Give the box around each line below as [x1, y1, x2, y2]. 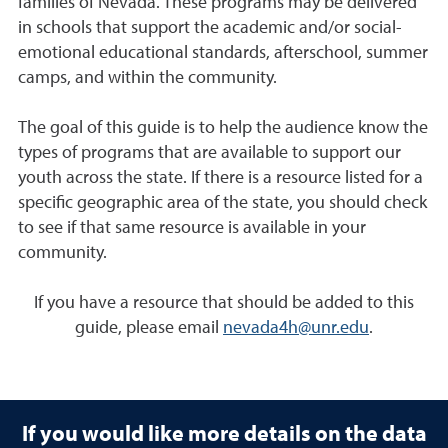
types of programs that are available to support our [18, 140, 401, 163]
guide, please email [75, 315, 223, 338]
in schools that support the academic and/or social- [18, 15, 402, 38]
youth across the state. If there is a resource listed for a [18, 165, 423, 188]
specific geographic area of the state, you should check [18, 190, 427, 213]
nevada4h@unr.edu [223, 315, 369, 338]
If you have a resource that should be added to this [34, 290, 414, 313]
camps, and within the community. [18, 65, 281, 88]
